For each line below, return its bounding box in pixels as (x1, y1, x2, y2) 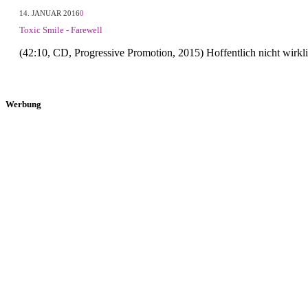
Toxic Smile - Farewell (19, 24, 102, 35)
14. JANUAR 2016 (19, 9, 80, 17)
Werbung (5, 98, 41, 109)
